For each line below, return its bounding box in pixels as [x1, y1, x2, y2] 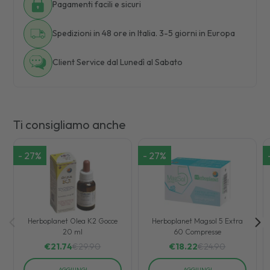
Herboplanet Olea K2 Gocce [28, 216, 118, 225]
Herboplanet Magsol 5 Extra [152, 216, 243, 225]
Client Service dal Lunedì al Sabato [52, 57, 183, 68]
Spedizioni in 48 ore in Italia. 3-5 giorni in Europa [52, 28, 236, 39]
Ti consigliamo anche [13, 116, 127, 132]
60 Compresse [174, 227, 221, 236]
